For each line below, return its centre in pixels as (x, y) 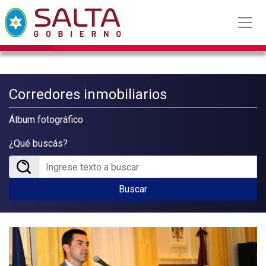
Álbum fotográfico (46, 120)
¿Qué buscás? (38, 143)
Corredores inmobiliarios (88, 94)
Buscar (133, 189)
